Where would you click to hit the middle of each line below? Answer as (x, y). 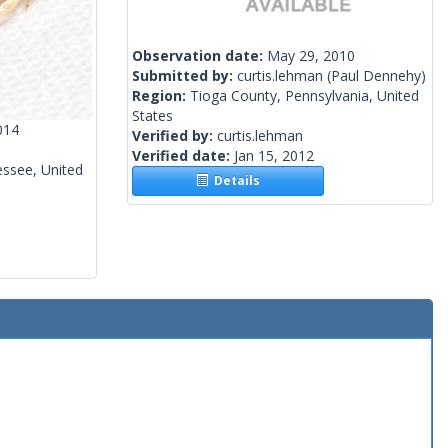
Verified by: (174, 136)
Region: (161, 96)
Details (234, 181)
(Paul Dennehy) (374, 76)
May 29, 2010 (311, 56)
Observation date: (199, 56)
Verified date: (183, 156)
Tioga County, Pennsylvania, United (304, 96)
